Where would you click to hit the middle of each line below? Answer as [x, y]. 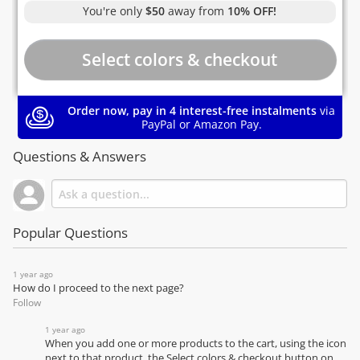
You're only [115, 11]
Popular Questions [70, 232]
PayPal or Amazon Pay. [201, 125]
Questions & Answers [80, 157]
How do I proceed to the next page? [98, 288]
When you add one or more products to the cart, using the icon [196, 343]
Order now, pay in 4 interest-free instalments [192, 111]
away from [196, 11]
